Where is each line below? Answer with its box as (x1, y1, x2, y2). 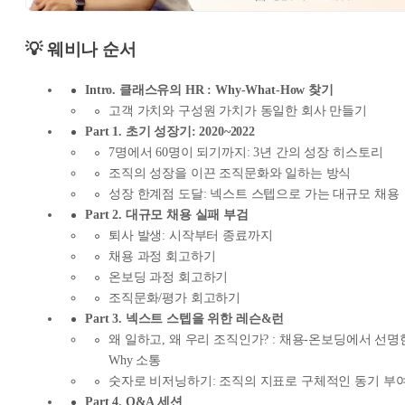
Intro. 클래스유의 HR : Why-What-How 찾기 (85, 83, 334, 98)
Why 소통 (108, 353, 162, 368)
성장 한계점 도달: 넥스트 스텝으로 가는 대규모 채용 (108, 187, 400, 202)
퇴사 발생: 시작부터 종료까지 (108, 229, 273, 243)
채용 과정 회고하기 (108, 250, 216, 264)
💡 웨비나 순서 (25, 40, 137, 60)
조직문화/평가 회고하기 (108, 291, 241, 306)
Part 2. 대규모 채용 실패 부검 (85, 208, 249, 222)
